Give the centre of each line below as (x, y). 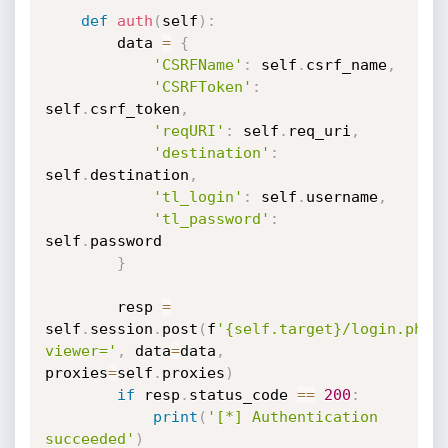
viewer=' (80, 351)
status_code (242, 395)
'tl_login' (197, 197)
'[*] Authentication (292, 417)
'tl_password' (211, 219)
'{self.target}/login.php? (328, 329)
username (341, 197)
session (121, 329)
